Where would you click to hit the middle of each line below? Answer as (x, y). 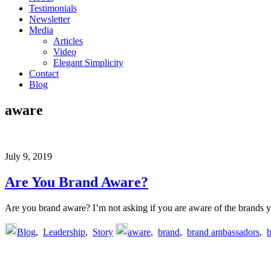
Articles (68, 41)
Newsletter (50, 19)
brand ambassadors (223, 232)
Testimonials (53, 8)
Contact (44, 73)
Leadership (64, 232)
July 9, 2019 (28, 156)
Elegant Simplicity (88, 63)
